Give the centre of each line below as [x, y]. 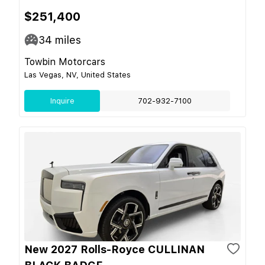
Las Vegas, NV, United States [77, 75]
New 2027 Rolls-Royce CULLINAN [114, 249]
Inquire [62, 101]
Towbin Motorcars [65, 62]
